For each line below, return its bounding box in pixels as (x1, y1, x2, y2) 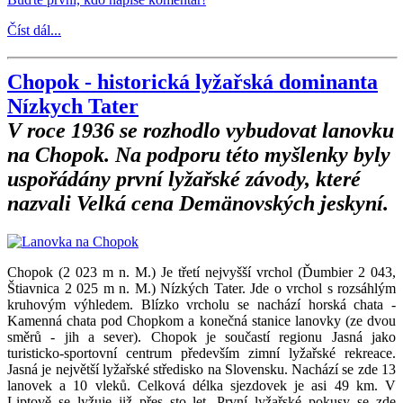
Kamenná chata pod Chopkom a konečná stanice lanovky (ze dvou (7, 313, 396, 329)
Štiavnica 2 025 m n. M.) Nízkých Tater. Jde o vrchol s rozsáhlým (7, 281, 396, 297)
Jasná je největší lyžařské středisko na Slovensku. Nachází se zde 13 (7, 362, 396, 378)
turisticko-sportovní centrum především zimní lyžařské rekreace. (7, 345, 396, 362)
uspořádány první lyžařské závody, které (7, 167, 361, 192)
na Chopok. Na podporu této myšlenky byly (7, 143, 390, 167)
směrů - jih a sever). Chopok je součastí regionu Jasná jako (7, 329, 396, 345)
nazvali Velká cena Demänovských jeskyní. (7, 192, 389, 216)
